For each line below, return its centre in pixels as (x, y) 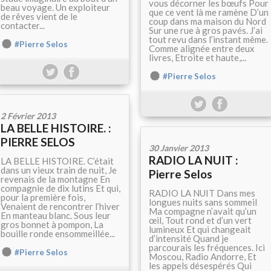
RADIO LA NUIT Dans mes (202, 193)
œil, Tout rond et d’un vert (200, 220)
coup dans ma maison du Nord (207, 21)
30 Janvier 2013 (179, 148)
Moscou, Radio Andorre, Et (203, 257)
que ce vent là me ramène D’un (209, 12)
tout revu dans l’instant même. (208, 40)
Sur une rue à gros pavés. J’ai (206, 31)
